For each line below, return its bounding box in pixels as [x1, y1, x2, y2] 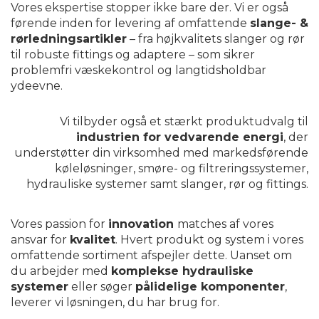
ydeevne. [11, 79, 63, 93]
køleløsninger [55, 162, 133, 176]
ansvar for [11, 233, 70, 247]
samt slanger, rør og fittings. [147, 177, 308, 192]
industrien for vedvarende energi [76, 130, 283, 145]
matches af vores [177, 217, 273, 231]
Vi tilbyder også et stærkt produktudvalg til [60, 115, 308, 129]
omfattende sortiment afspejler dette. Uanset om [11, 249, 292, 263]
